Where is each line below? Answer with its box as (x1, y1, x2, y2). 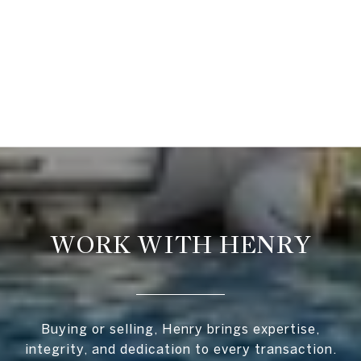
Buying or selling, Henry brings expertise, (41, 322, 320, 337)
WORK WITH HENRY (50, 230, 311, 261)
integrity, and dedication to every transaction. (24, 342, 337, 357)
